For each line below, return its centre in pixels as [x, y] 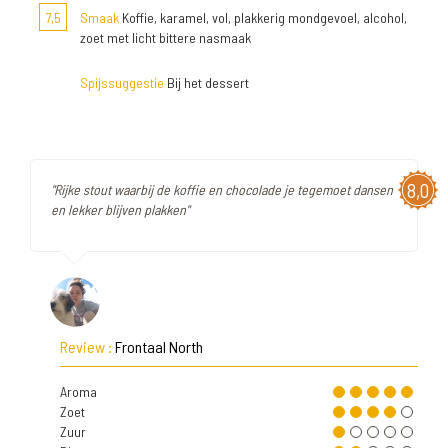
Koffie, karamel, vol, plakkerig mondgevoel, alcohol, [263, 17]
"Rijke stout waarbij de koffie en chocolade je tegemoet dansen [222, 189]
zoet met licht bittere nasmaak [165, 37]
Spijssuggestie [122, 82]
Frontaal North [159, 346]
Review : [87, 346]
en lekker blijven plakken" [120, 209]
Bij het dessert [206, 82]
